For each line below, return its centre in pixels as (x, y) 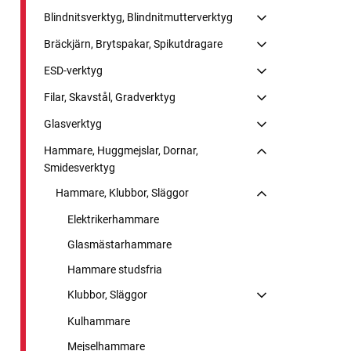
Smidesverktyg (80, 167)
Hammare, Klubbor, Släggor (122, 192)
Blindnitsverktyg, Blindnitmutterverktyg (138, 17)
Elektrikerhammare (113, 219)
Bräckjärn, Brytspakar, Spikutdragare (133, 43)
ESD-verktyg (73, 70)
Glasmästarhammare (119, 244)
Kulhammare (99, 321)
